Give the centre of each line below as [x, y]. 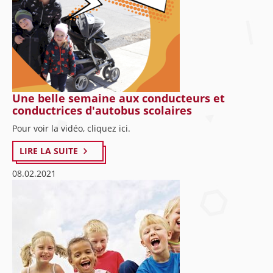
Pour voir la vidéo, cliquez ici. [71, 128]
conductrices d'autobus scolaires [102, 110]
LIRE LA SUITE [49, 151]
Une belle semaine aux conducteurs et [119, 98]
